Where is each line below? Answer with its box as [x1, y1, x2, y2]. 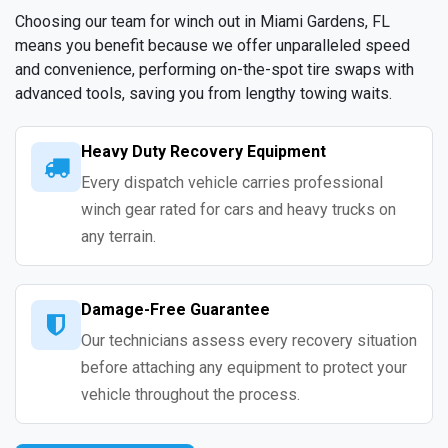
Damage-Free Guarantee [81, 300, 270, 320]
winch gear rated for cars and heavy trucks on [81, 200, 396, 220]
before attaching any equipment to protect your [81, 358, 407, 378]
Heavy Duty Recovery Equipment [81, 142, 326, 162]
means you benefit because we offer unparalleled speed [15, 36, 410, 56]
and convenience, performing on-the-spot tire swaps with [15, 60, 414, 80]
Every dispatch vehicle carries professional [81, 173, 383, 193]
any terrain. [81, 227, 156, 247]
